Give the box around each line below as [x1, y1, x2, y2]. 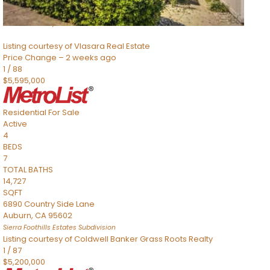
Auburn [3, 210, 31, 221]
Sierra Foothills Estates [3, 223, 77, 232]
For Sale [48, 107, 80, 118]
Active [3, 118, 27, 130]
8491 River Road [3, 6, 64, 17]
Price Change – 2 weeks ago [3, 52, 116, 63]
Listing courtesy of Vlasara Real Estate [3, 40, 150, 52]
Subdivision [77, 223, 116, 232]
